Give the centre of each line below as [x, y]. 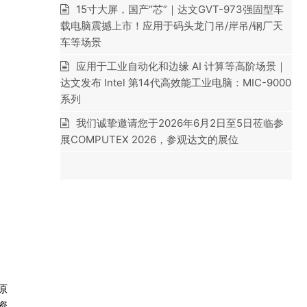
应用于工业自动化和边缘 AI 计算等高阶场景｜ [181, 66]
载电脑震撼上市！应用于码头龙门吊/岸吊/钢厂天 [172, 26]
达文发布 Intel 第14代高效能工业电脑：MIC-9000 [176, 83]
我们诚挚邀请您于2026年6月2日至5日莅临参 [180, 123]
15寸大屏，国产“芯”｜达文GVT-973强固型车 [180, 9]
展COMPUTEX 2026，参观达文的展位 [149, 139]
